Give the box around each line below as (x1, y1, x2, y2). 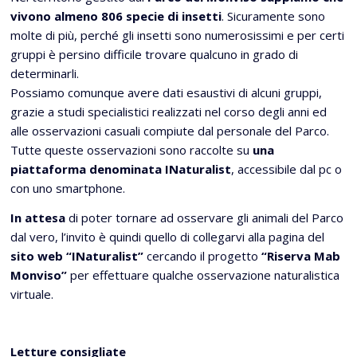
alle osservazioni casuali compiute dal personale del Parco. (10, 122, 329, 139)
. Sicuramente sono (222, 7, 325, 24)
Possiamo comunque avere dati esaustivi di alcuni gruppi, (10, 84, 322, 100)
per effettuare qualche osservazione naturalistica (67, 266, 339, 283)
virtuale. (10, 285, 53, 302)
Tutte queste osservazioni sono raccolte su (10, 141, 253, 158)
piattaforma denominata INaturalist (10, 160, 231, 177)
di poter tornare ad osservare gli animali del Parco (65, 209, 343, 226)
